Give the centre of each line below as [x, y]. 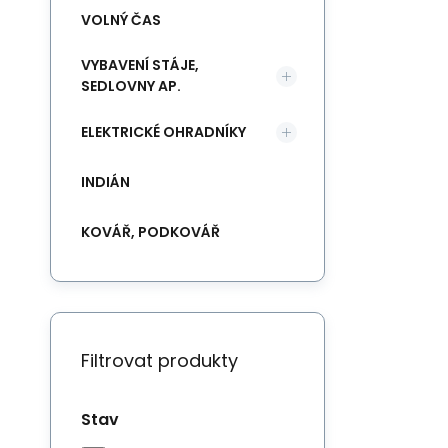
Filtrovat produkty [159, 360]
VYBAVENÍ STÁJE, [140, 65]
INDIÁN [105, 181]
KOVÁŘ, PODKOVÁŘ [150, 231]
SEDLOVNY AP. [131, 86]
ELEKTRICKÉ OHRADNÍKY [163, 131]
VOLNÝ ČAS [121, 19]
